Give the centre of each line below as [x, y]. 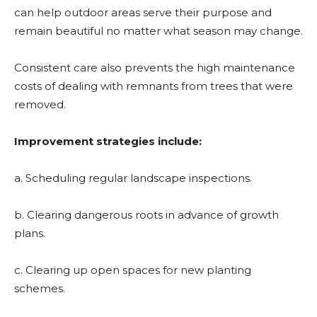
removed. [40, 104]
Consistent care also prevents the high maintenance [155, 68]
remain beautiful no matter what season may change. [158, 31]
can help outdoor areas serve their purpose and [143, 12]
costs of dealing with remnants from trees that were [154, 86]
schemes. [40, 288]
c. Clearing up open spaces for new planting [133, 270]
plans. [30, 233]
